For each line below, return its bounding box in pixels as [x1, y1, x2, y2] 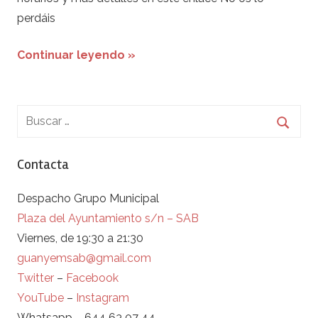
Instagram [76, 290, 129, 305]
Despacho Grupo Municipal [17, 191, 159, 205]
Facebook [66, 270, 119, 285]
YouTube [17, 290, 64, 305]
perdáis [17, 11, 55, 25]
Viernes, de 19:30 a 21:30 [17, 231, 143, 245]
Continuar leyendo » [17, 48, 136, 62]
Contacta [17, 155, 69, 173]
